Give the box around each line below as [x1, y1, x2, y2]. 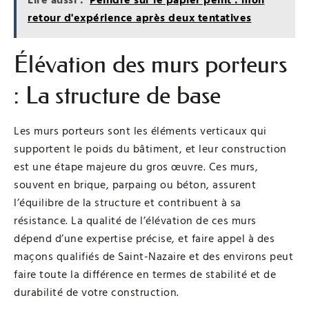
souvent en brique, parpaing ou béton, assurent [14, 177, 256, 192]
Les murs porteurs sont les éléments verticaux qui [14, 123, 267, 139]
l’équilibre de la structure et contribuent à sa [14, 195, 241, 210]
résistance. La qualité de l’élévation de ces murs [14, 212, 257, 228]
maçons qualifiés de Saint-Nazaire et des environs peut [14, 248, 293, 264]
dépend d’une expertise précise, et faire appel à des [14, 230, 275, 246]
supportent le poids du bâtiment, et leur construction [14, 141, 287, 157]
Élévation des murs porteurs [14, 50, 287, 79]
